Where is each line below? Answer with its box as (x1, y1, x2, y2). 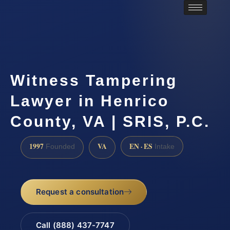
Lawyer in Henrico (10, 92, 169, 110)
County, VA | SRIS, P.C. (10, 113, 210, 130)
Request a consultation (35, 187, 124, 197)
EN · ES (129, 141, 152, 151)
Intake (152, 142, 175, 150)
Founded (44, 142, 75, 150)
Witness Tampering (10, 72, 177, 89)
